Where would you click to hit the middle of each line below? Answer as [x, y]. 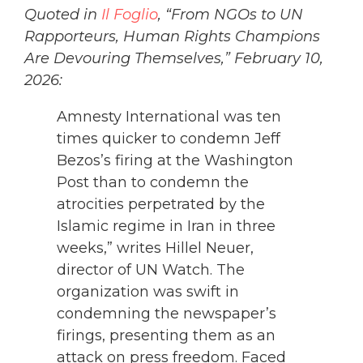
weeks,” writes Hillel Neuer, [155, 248]
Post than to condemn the [153, 183]
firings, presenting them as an [166, 336]
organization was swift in [148, 292]
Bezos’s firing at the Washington [175, 161]
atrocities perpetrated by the [161, 205]
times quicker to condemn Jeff [169, 139]
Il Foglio [130, 15]
